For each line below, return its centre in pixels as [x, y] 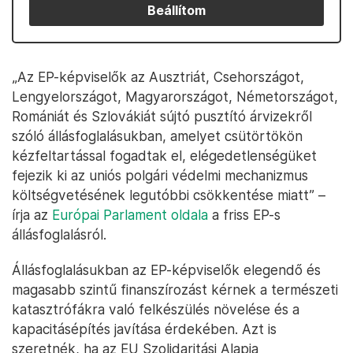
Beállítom [176, 10]
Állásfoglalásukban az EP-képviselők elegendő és [166, 270]
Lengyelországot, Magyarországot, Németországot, [175, 97]
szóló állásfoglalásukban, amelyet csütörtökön [157, 136]
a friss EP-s [244, 215]
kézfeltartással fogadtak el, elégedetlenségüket [164, 156]
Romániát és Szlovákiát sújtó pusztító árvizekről [162, 116]
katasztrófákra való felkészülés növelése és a [156, 309]
